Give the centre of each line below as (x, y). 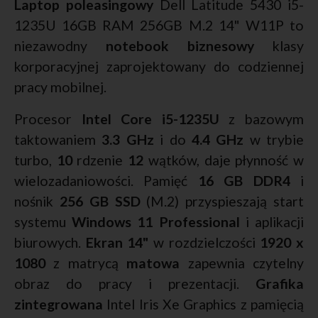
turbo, (35, 160)
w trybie (274, 140)
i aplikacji (272, 222)
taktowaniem (58, 140)
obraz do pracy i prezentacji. (135, 284)
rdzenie (100, 160)
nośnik (37, 202)
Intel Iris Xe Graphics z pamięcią (203, 305)
